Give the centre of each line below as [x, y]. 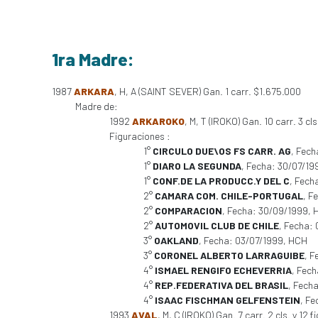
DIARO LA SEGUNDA [197, 166]
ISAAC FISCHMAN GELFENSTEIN [227, 300]
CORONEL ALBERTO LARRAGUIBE [229, 255]
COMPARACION [188, 210]
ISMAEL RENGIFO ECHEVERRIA [223, 270]
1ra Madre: [93, 59]
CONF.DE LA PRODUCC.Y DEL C [221, 181]
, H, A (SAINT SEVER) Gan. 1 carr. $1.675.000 [207, 91]
